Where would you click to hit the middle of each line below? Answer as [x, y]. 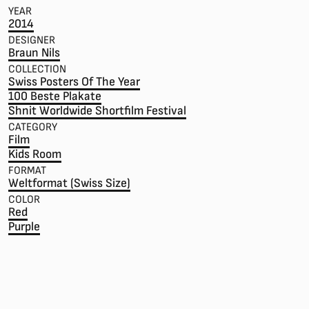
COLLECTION [37, 69]
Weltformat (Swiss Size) [69, 183]
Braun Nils [34, 53]
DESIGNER [32, 40]
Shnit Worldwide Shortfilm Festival [97, 111]
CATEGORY [33, 127]
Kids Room [35, 154]
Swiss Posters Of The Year [74, 82]
